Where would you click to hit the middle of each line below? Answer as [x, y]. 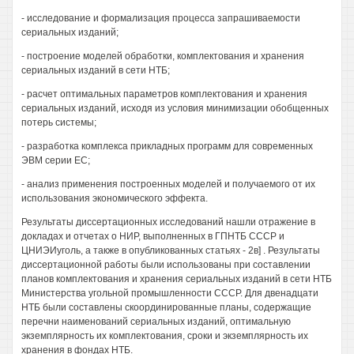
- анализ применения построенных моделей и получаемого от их [168, 184]
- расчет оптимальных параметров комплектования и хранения [164, 94]
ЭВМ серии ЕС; [56, 160]
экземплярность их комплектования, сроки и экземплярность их [165, 336]
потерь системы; [59, 122]
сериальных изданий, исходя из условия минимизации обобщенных [175, 108]
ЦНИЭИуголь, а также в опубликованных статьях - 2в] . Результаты [171, 250]
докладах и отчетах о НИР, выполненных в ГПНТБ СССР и [153, 236]
